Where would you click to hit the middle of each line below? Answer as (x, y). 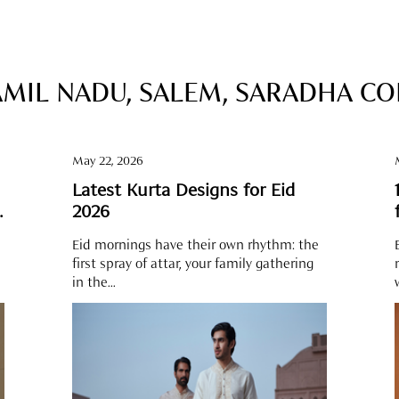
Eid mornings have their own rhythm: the (195, 246)
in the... (94, 283)
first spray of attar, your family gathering (193, 265)
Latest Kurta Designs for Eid (184, 192)
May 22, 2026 (108, 162)
